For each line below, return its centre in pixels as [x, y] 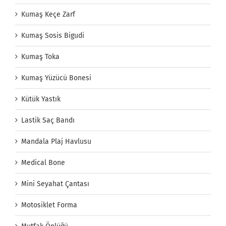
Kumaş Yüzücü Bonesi [56, 78]
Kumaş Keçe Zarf [48, 14]
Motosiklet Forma [49, 205]
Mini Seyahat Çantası [55, 184]
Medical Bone [43, 162]
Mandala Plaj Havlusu [56, 141]
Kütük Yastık [41, 99]
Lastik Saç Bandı [48, 120]
